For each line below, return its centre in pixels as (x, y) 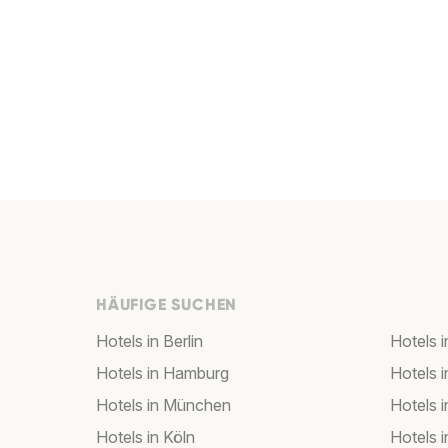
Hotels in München (163, 405)
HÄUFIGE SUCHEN (167, 304)
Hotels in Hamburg (162, 373)
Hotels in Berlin (149, 341)
